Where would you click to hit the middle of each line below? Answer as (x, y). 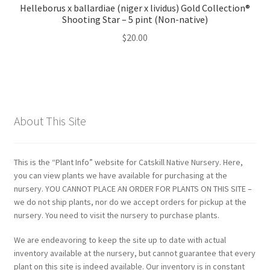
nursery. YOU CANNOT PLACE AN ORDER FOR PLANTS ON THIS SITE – (133, 188)
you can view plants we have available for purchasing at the (120, 175)
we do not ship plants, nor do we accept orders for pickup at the (130, 202)
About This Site (50, 121)
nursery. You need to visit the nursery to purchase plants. (116, 215)
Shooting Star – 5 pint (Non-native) (135, 19)
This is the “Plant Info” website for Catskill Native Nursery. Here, (128, 162)
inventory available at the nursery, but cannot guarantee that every (134, 253)
